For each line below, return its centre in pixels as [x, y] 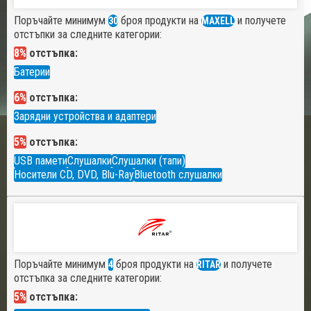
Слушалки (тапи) [149, 161]
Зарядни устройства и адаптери [85, 117]
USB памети [41, 161]
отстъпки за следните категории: [88, 35]
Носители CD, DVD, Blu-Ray [74, 175]
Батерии [32, 72]
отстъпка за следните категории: [88, 278]
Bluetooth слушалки [178, 175]
